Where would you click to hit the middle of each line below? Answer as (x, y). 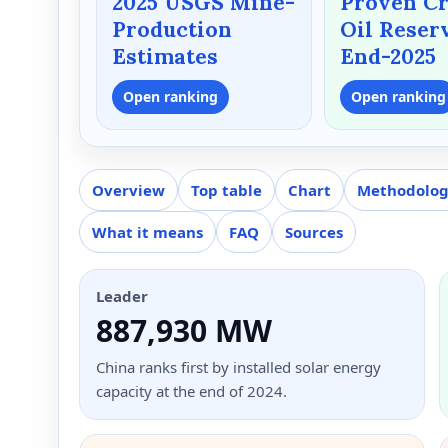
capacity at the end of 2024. (191, 390)
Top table (226, 189)
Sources (314, 231)
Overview (128, 189)
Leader (122, 295)
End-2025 (388, 56)
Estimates (165, 56)
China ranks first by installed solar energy (238, 366)
